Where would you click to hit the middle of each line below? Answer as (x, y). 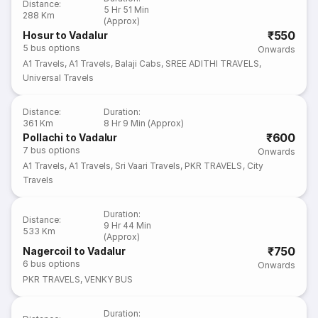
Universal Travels (79, 78)
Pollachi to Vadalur (70, 137)
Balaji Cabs (138, 64)
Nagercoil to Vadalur (75, 251)
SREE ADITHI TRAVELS (212, 64)
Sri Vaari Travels (148, 166)
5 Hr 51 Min (127, 10)
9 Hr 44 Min (128, 225)
